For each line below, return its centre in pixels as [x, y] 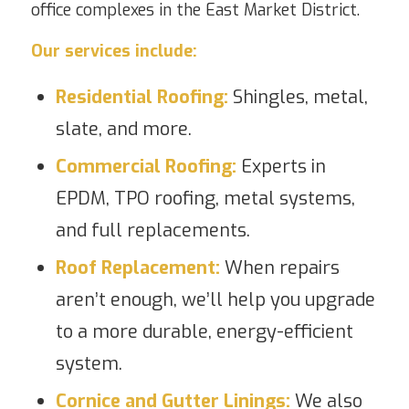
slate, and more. [123, 130]
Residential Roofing [139, 98]
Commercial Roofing [143, 167]
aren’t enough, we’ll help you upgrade [215, 300]
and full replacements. [152, 231]
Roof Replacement [135, 268]
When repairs [279, 268]
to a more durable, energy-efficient [204, 332]
